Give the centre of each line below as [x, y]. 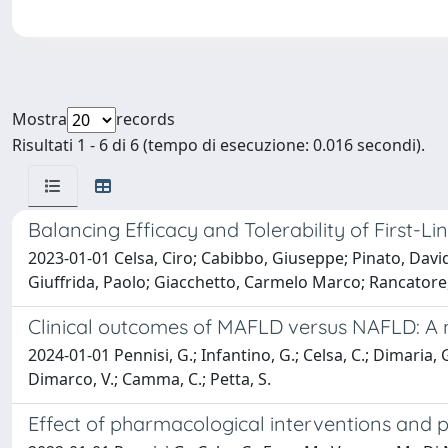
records [145, 119]
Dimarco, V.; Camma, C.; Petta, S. [149, 379]
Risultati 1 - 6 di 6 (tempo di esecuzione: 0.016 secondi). [218, 145]
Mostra [39, 119]
